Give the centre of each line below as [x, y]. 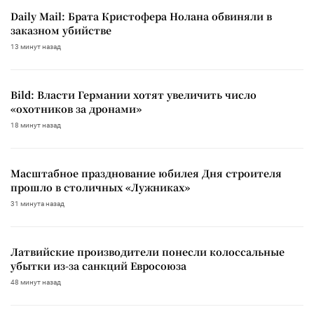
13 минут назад [36, 46]
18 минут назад [36, 125]
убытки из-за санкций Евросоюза [98, 265]
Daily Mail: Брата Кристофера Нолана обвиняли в [141, 16]
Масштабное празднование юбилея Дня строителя [146, 173]
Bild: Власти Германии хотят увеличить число [134, 94]
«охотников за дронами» [76, 108]
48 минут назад [36, 282]
